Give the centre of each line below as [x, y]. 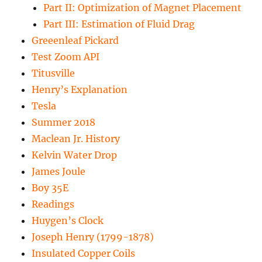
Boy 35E [50, 188]
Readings [53, 204]
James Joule [59, 172]
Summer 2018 [64, 123]
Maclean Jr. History [76, 139]
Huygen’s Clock [68, 221]
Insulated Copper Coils [84, 254]
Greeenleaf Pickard [75, 41]
